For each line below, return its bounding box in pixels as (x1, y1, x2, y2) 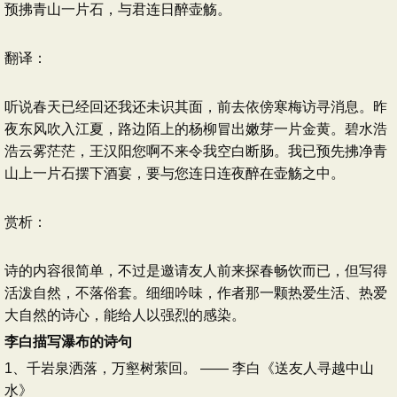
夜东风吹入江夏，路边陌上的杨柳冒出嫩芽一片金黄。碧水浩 (4, 121, 387, 136)
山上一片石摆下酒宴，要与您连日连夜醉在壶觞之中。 (4, 166, 345, 181)
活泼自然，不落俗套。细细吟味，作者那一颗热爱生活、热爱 (4, 285, 387, 300)
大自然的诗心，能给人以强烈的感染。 (4, 307, 245, 323)
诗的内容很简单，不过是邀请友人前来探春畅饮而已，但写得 (4, 263, 387, 278)
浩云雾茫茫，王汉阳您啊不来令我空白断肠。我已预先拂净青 (4, 144, 387, 159)
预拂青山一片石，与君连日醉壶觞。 (4, 2, 231, 17)
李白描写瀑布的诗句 (4, 334, 132, 349)
